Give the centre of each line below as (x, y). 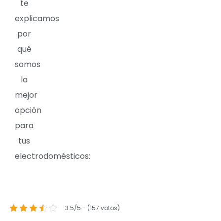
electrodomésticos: (53, 156)
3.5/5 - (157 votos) (92, 208)
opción (28, 110)
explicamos (37, 19)
